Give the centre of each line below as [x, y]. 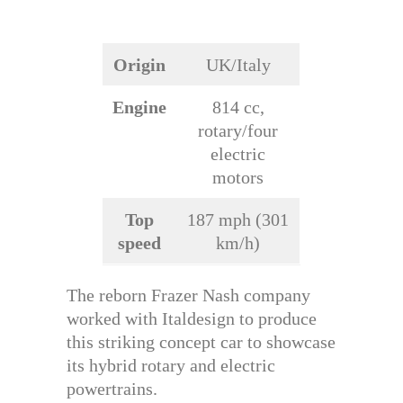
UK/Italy [238, 65]
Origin [139, 65]
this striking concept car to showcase [201, 342]
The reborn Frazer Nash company [188, 296]
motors [238, 178]
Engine [139, 107]
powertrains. [112, 389]
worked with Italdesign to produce [192, 319]
